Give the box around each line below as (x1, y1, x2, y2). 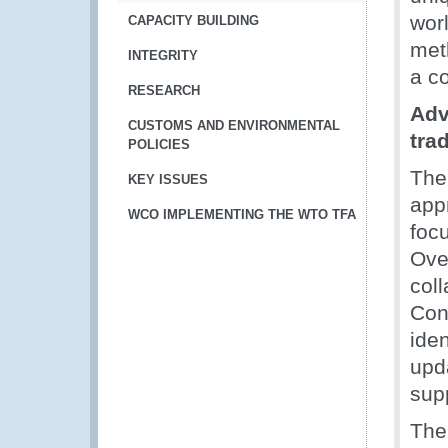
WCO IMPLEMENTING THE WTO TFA (128, 207, 356, 222)
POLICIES (128, 137, 190, 152)
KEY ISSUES (128, 172, 208, 187)
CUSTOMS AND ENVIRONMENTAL (128, 118, 340, 133)
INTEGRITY (128, 48, 198, 63)
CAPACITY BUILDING (128, 13, 259, 28)
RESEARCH (128, 83, 200, 98)
